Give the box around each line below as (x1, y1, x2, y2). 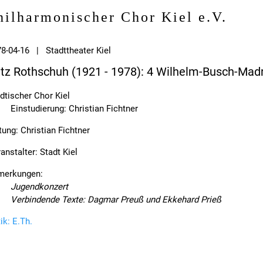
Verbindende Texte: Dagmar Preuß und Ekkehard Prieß (11, 194, 221, 205)
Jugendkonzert (11, 181, 68, 193)
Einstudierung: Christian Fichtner (11, 103, 138, 114)
